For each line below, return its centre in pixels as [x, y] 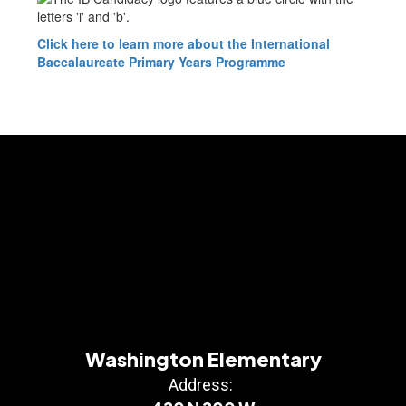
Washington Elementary [203, 359]
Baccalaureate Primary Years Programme [161, 62]
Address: [201, 385]
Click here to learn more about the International [184, 44]
